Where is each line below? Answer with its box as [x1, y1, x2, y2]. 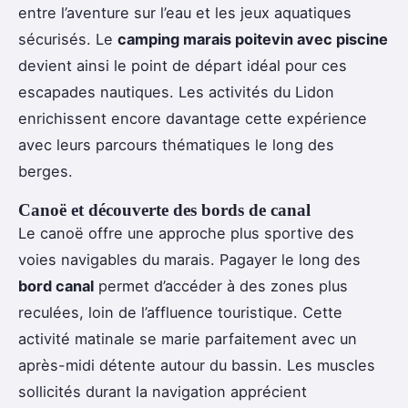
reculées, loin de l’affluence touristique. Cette [18, 302, 342, 321]
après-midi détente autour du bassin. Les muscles [18, 355, 375, 374]
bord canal [18, 276, 94, 295]
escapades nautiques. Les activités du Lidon [18, 82, 334, 101]
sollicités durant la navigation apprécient [18, 382, 307, 401]
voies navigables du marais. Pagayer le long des [18, 250, 361, 269]
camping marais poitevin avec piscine [117, 29, 388, 48]
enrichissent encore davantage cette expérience [18, 108, 367, 127]
